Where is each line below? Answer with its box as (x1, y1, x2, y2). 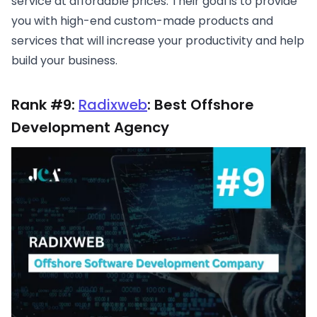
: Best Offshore (147, 95, 254, 115)
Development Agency (11, 117, 169, 138)
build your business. (11, 52, 117, 69)
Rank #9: (11, 95, 79, 115)
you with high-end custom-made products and (11, 13, 273, 30)
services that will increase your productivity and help (11, 33, 304, 50)
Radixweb (79, 95, 147, 115)
